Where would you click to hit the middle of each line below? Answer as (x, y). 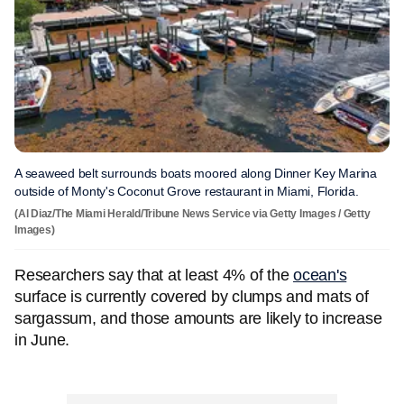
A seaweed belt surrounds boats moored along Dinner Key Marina (196, 173)
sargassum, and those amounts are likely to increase (198, 318)
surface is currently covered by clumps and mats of (192, 297)
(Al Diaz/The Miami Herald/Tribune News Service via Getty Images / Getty (193, 214)
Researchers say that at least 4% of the (154, 275)
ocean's (320, 275)
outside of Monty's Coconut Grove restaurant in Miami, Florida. (188, 191)
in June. (42, 340)
